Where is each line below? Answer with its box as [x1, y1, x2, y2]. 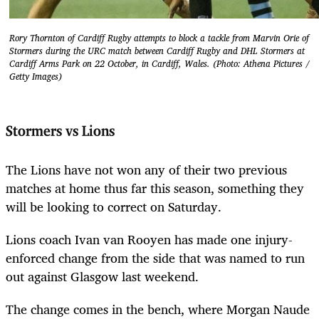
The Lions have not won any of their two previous [6, 158, 287, 180]
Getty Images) [9, 68, 62, 84]
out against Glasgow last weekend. [6, 265, 199, 287]
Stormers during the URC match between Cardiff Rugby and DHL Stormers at [9, 43, 305, 58]
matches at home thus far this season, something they [6, 177, 304, 199]
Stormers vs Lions [6, 125, 115, 140]
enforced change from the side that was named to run [6, 246, 305, 268]
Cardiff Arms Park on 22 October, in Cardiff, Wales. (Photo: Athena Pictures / [9, 56, 310, 71]
